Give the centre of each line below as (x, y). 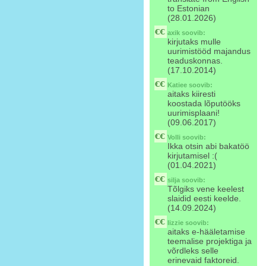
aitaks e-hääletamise (206, 232)
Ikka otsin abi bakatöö (208, 146)
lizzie (175, 223)
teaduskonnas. (195, 61)
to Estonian (189, 8)
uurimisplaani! (194, 113)
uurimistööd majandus (209, 51)
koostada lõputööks (204, 103)
